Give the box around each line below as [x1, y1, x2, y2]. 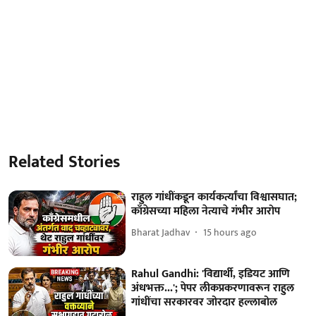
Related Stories [8, 147, 120, 176]
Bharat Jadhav [131, 224, 190, 241]
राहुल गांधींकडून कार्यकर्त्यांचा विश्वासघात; [131, 187, 298, 207]
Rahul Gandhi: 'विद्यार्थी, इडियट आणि [131, 265, 291, 284]
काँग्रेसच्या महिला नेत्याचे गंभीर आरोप [131, 201, 281, 221]
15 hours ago [203, 224, 257, 241]
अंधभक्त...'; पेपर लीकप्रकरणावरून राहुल [131, 279, 295, 298]
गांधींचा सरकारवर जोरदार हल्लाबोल [131, 293, 278, 312]
